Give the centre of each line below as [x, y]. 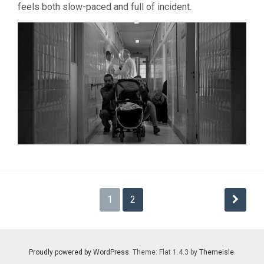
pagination [63, 219]
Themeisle [216, 253]
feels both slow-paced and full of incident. [105, 7]
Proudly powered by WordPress [79, 253]
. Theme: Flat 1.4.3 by [164, 253]
